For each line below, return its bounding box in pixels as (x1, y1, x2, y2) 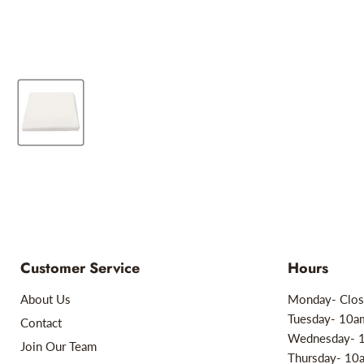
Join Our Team (20, 339, 97, 354)
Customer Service (20, 258, 140, 279)
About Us (20, 292, 71, 307)
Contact (20, 315, 62, 331)
